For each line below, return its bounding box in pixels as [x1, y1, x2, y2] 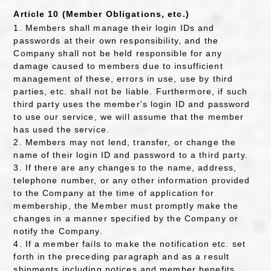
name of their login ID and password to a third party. [13, 150, 248, 160]
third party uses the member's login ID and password [13, 99, 250, 109]
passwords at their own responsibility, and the [13, 36, 218, 46]
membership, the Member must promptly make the [13, 201, 238, 211]
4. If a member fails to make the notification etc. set [13, 239, 246, 249]
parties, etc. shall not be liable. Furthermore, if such [13, 87, 248, 97]
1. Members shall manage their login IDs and [13, 23, 215, 33]
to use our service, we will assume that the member [13, 112, 244, 122]
